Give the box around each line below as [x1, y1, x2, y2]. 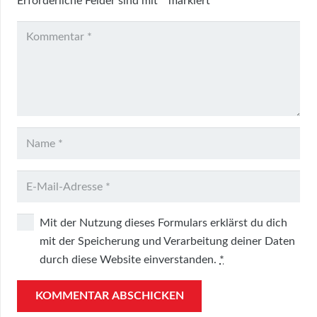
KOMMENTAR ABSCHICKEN [35, 289, 184, 301]
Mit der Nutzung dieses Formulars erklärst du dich [40, 217, 287, 229]
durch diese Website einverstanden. [40, 253, 219, 265]
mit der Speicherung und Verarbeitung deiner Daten [40, 235, 295, 247]
